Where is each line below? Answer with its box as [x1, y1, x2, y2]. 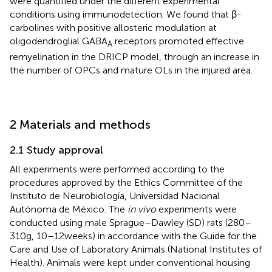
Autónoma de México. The [10, 203, 127, 216]
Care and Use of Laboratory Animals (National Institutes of [10, 243, 262, 256]
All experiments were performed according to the [10, 163, 225, 175]
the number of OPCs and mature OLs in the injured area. [10, 64, 253, 76]
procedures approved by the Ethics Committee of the [10, 177, 243, 189]
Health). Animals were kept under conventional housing [10, 257, 250, 269]
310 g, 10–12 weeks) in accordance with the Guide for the [10, 230, 257, 242]
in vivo [127, 203, 156, 216]
